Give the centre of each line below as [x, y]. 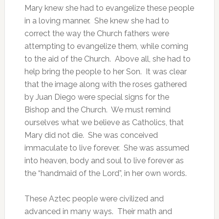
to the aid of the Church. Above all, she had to [107, 59]
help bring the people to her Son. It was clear [105, 72]
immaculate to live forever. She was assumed [107, 148]
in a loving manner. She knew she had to [97, 21]
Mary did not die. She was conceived [91, 135]
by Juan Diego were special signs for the [97, 97]
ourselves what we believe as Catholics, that [104, 122]
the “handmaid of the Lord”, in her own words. [105, 173]
